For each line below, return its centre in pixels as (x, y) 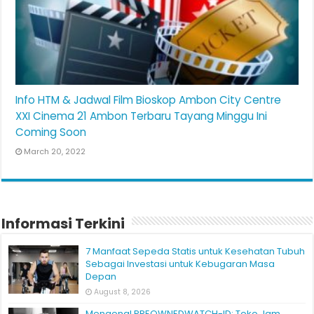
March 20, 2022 (55, 152)
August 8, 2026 (123, 292)
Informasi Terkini (63, 224)
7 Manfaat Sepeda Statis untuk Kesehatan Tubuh (196, 252)
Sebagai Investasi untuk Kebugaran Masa (180, 264)
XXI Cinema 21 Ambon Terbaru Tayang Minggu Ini (142, 116)
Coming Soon (51, 132)
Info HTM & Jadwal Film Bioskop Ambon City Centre (149, 100)
